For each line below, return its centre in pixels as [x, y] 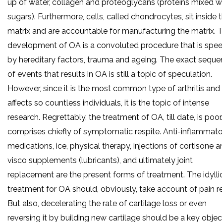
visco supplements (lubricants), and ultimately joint [100, 161]
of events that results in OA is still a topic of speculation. [110, 74]
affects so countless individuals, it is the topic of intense [108, 103]
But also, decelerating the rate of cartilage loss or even [107, 204]
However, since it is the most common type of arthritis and [114, 89]
